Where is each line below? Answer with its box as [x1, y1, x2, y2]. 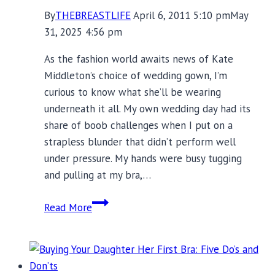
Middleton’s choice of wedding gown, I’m [44, 69, 227, 83]
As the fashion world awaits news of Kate [44, 52, 233, 66]
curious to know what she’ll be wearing [44, 85, 221, 99]
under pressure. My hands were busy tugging [44, 152, 242, 166]
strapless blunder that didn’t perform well [44, 135, 236, 149]
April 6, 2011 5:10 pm [133, 9, 230, 23]
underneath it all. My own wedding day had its [44, 102, 250, 116]
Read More [44, 201, 92, 215]
